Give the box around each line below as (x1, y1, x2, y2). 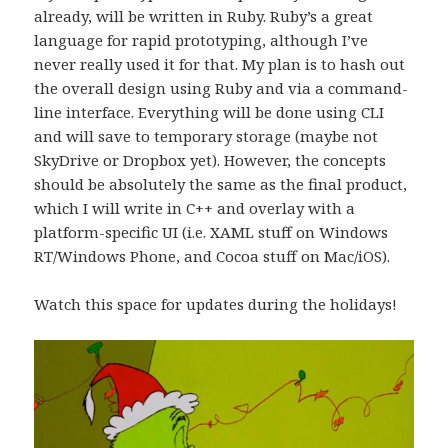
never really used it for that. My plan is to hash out (34, 53, 406, 74)
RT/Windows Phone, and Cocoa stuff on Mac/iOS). (34, 245, 391, 266)
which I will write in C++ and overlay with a (34, 197, 356, 218)
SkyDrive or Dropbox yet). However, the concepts (34, 149, 387, 170)
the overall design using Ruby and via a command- (34, 77, 409, 98)
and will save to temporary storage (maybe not (34, 125, 379, 146)
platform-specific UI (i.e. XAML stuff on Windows (34, 221, 389, 242)
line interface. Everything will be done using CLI (34, 101, 385, 122)
